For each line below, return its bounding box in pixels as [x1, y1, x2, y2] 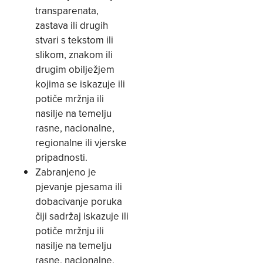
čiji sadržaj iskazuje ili [35, 209, 129, 224]
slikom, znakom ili [35, 48, 113, 62]
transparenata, [35, 4, 99, 18]
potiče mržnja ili [35, 92, 104, 106]
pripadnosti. [35, 150, 87, 165]
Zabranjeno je [35, 165, 96, 180]
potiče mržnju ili [35, 224, 104, 238]
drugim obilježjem [35, 62, 114, 77]
